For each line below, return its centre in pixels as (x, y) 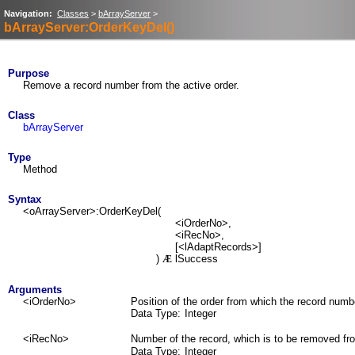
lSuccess (195, 259)
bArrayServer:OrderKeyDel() (89, 27)
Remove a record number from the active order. (131, 85)
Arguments (35, 290)
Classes (73, 13)
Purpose (29, 73)
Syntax (25, 199)
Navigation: (28, 13)
